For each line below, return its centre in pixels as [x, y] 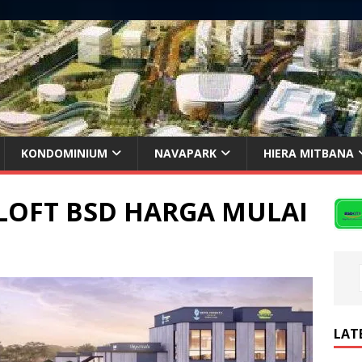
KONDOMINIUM [64, 153]
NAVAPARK [185, 153]
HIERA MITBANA [309, 153]
